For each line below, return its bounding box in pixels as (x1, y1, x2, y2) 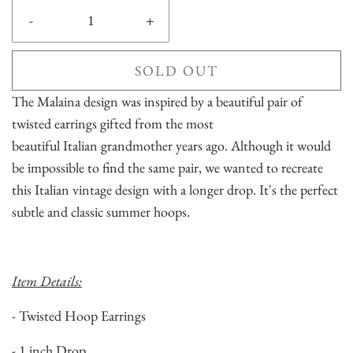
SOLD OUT (135, 61, 218, 80)
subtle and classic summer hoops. (12, 203, 193, 221)
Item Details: (12, 272, 82, 291)
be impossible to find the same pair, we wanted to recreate (12, 158, 323, 177)
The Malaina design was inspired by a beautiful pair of (12, 92, 303, 111)
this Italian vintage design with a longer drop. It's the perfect (12, 180, 338, 199)
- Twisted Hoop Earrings (12, 307, 149, 325)
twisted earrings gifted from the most (12, 114, 214, 133)
